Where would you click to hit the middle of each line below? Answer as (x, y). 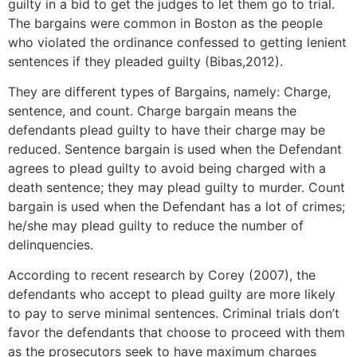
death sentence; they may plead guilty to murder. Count (177, 187)
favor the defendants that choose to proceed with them (177, 333)
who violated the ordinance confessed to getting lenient (177, 42)
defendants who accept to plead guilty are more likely (172, 294)
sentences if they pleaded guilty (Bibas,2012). (145, 61)
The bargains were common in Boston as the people (165, 23)
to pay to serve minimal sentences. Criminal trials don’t (174, 314)
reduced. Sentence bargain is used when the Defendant (175, 149)
